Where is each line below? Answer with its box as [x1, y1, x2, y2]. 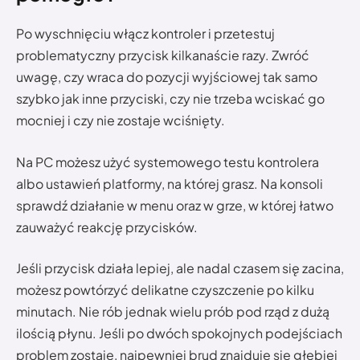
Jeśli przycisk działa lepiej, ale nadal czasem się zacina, [16, 260, 344, 277]
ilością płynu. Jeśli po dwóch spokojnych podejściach [16, 325, 342, 342]
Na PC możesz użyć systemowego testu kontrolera [16, 153, 319, 170]
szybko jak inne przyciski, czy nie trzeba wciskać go [16, 90, 325, 108]
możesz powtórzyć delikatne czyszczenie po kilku [16, 281, 314, 299]
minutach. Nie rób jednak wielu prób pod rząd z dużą [16, 303, 329, 321]
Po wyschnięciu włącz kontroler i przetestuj [16, 25, 275, 43]
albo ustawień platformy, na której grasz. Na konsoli [16, 174, 323, 192]
